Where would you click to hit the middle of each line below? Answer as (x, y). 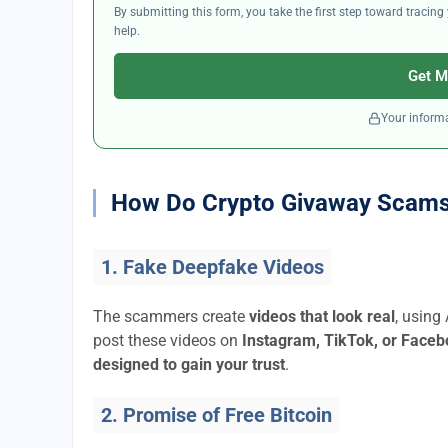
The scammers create (171, 316)
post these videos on (167, 340)
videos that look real (322, 316)
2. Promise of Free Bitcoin (216, 415)
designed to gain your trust (189, 364)
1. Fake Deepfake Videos (212, 267)
